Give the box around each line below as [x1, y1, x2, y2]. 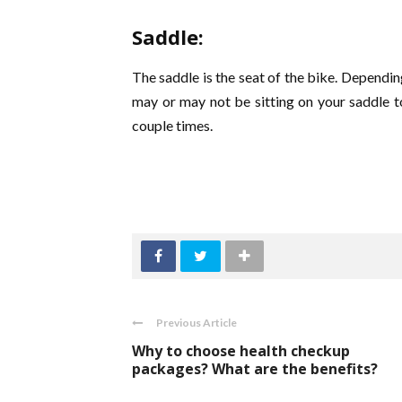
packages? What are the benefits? [132, 359, 378, 379]
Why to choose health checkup [132, 341, 350, 361]
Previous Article [156, 316, 237, 329]
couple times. [132, 117, 213, 134]
